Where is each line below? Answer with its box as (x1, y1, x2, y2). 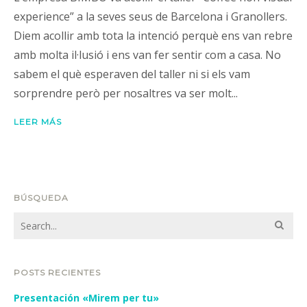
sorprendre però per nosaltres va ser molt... (14, 85, 238, 101)
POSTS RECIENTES (14, 267, 101, 278)
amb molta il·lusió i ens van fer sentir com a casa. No (14, 47, 281, 62)
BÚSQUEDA (14, 192, 69, 203)
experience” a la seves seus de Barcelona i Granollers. (14, 8, 287, 24)
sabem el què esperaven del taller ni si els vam (14, 66, 250, 82)
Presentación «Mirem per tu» (14, 291, 159, 304)
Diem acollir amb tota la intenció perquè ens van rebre (14, 27, 293, 43)
